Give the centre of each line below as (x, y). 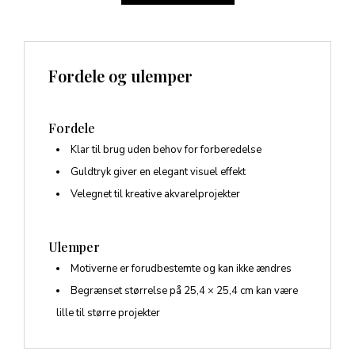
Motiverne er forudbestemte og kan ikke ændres (181, 269)
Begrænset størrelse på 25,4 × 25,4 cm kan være (184, 291)
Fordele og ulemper (120, 76)
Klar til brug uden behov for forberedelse (166, 150)
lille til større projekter (108, 313)
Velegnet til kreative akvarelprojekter (155, 195)
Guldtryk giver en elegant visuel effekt (158, 172)
